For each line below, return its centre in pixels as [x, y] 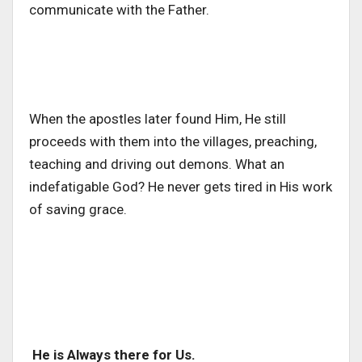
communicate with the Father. [121, 10]
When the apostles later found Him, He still [158, 119]
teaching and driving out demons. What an [157, 164]
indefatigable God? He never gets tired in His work [181, 187]
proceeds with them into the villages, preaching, [173, 142]
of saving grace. [78, 210]
